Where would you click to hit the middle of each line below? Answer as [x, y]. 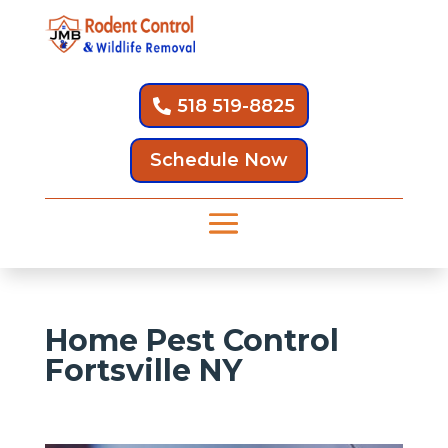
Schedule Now [218, 160]
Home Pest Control [191, 340]
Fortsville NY [143, 370]
